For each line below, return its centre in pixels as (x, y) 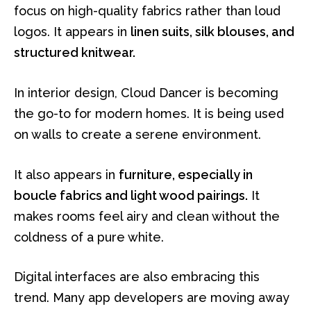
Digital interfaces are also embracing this (137, 277)
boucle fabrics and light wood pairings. (131, 195)
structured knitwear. (75, 53)
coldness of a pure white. (89, 237)
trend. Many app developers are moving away (152, 298)
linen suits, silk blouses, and (212, 32)
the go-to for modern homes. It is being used (149, 114)
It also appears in (66, 174)
